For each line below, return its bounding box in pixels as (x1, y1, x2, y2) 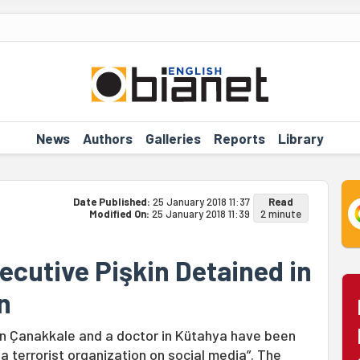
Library (277, 129, 324, 146)
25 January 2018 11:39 (151, 207, 250, 220)
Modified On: (88, 207, 152, 220)
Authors (82, 129, 133, 146)
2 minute (260, 207, 301, 220)
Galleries (145, 129, 201, 146)
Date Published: (72, 195, 153, 208)
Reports (213, 129, 265, 146)
